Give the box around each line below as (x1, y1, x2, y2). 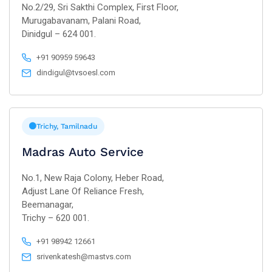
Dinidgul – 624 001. (22, 29, 96, 39)
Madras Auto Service (22, 144, 144, 159)
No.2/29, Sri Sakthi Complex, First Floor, (22, 2, 178, 13)
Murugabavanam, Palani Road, (22, 15, 141, 26)
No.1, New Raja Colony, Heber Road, (22, 172, 164, 183)
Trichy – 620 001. (22, 212, 89, 223)
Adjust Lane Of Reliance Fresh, (22, 186, 144, 197)
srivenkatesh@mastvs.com (36, 252, 132, 261)
